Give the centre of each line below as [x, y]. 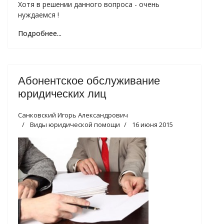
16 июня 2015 [152, 124]
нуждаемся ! [38, 14]
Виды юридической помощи [75, 124]
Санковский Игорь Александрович [73, 115]
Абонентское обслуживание [89, 80]
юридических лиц [62, 93]
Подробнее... [40, 33]
